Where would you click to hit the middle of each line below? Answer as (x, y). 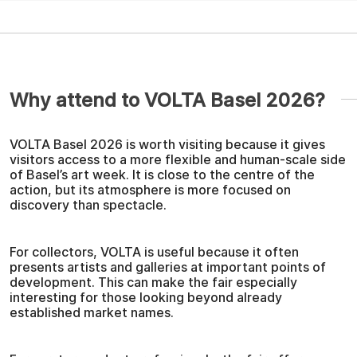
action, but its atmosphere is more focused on (150, 189)
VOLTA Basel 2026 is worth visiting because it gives (167, 144)
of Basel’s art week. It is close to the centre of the (162, 174)
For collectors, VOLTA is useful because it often (154, 251)
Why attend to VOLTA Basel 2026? (167, 100)
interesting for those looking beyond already (146, 297)
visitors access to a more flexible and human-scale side (178, 159)
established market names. (92, 312)
